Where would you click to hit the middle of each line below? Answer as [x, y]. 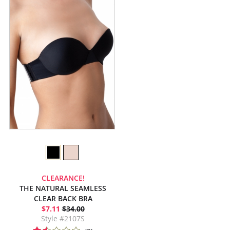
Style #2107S [63, 218]
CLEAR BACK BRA [63, 198]
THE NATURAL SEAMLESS [63, 188]
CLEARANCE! [63, 178]
